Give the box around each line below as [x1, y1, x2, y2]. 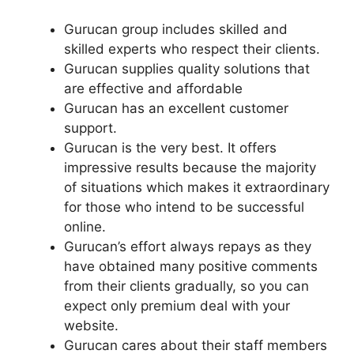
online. [64, 218, 106, 235]
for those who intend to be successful [64, 198, 304, 215]
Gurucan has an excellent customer [64, 100, 288, 116]
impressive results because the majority [64, 159, 316, 175]
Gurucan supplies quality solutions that [64, 60, 310, 77]
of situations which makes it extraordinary [64, 179, 330, 195]
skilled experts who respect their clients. [64, 40, 320, 57]
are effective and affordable [64, 80, 243, 96]
